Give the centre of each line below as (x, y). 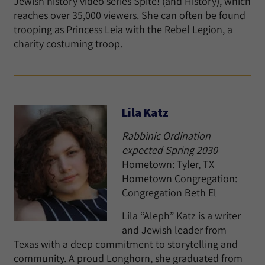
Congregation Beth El (169, 193)
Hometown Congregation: (180, 178)
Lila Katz (145, 112)
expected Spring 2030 (170, 150)
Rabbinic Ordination (166, 136)
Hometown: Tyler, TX (168, 164)
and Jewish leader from (174, 230)
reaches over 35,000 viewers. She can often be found (130, 15)
